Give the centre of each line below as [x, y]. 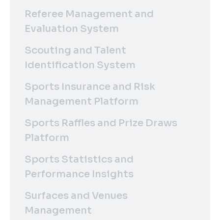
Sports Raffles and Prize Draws [101, 123]
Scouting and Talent [75, 50]
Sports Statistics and [79, 159]
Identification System [80, 65]
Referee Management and [89, 14]
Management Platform [82, 101]
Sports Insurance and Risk [90, 86]
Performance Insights [79, 174]
